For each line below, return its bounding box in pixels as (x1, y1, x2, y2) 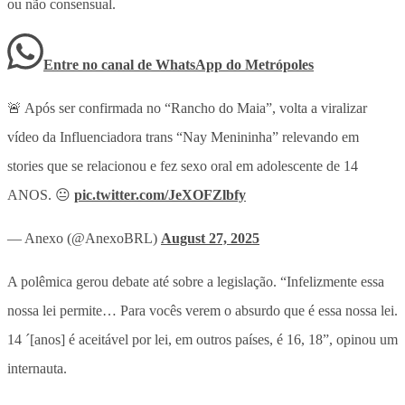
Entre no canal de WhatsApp (43, 56, 226, 72)
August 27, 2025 (161, 230, 259, 246)
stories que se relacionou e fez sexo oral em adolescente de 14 (7, 157, 358, 174)
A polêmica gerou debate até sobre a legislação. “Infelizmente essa (7, 273, 384, 289)
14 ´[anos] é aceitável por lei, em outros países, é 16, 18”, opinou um (7, 331, 398, 347)
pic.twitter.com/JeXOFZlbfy (74, 186, 246, 202)
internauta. (7, 360, 67, 376)
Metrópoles (245, 56, 314, 72)
